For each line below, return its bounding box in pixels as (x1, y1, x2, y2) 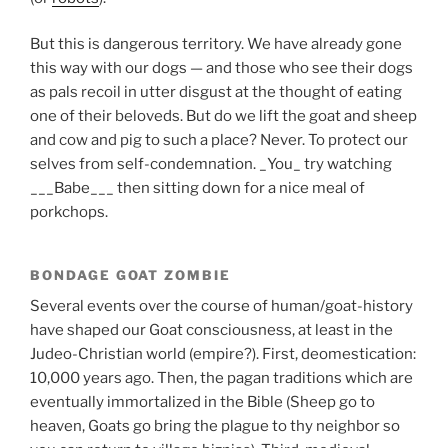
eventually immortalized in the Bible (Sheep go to (30, 392, 375, 411)
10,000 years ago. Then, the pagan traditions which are (30, 368, 413, 387)
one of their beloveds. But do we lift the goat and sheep (30, 107, 417, 125)
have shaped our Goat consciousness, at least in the (30, 320, 393, 339)
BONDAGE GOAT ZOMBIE (30, 267, 232, 283)
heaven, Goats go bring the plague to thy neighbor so (30, 416, 400, 435)
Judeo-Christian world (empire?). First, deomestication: (30, 344, 416, 363)
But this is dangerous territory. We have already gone (30, 35, 402, 53)
